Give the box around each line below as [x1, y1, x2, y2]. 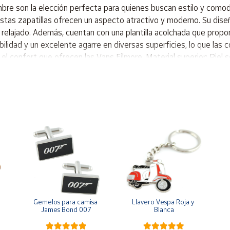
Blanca [154, 205, 174, 214]
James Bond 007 [41, 205, 91, 214]
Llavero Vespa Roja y [132, 198, 194, 206]
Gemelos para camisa [33, 198, 98, 206]
